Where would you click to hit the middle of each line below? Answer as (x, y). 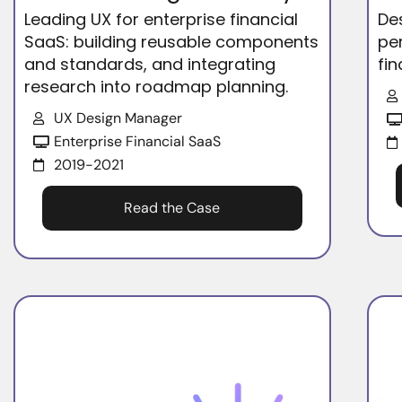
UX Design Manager (118, 118)
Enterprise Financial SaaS (137, 142)
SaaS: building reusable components (172, 42)
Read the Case (172, 208)
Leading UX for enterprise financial (162, 20)
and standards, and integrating (150, 65)
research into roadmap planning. (157, 87)
